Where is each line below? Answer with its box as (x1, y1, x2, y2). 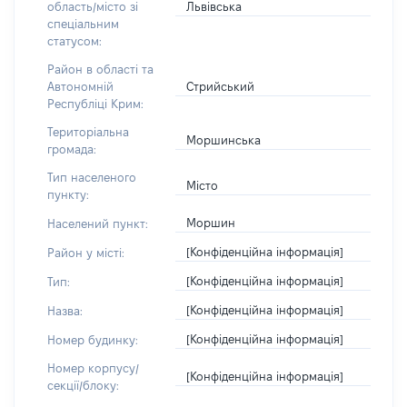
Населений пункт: (47, 216, 148, 230)
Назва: (47, 303, 83, 317)
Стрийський (186, 79, 255, 93)
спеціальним (47, 17, 119, 30)
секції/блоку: (47, 379, 119, 392)
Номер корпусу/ (47, 362, 139, 374)
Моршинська (186, 134, 262, 146)
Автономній (47, 80, 114, 93)
